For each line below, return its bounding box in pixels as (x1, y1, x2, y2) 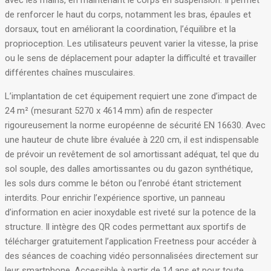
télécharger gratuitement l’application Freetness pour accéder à (5, 236, 256, 247)
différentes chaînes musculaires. (5, 67, 135, 78)
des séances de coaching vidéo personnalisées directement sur (5, 250, 258, 261)
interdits (5, 192, 37, 203)
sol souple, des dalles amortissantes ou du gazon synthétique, (5, 163, 253, 174)
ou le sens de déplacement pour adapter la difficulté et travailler (5, 53, 256, 64)
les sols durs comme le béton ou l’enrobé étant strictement (5, 178, 241, 189)
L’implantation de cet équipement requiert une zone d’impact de (5, 91, 257, 102)
